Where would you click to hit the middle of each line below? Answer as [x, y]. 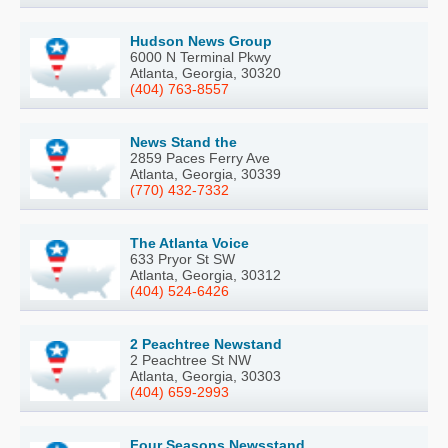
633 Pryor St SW [182, 259]
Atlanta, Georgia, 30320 [205, 73]
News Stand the [183, 142]
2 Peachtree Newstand [206, 344]
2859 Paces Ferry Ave [200, 158]
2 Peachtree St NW [190, 360]
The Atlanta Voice [189, 243]
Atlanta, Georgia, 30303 [205, 376]
